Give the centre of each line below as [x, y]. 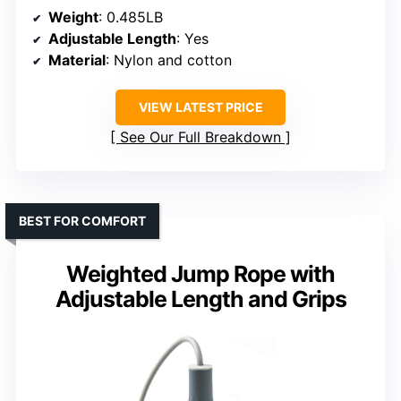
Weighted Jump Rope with [200, 274]
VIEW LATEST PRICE [200, 107]
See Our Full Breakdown [200, 137]
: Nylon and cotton [169, 60]
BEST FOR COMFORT [82, 221]
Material [77, 60]
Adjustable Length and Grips [200, 299]
